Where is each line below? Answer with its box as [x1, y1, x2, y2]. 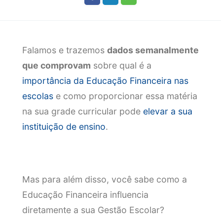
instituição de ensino [22, 121, 106, 132]
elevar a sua [143, 106, 192, 117]
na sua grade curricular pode [22, 106, 143, 117]
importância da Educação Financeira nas [22, 75, 188, 86]
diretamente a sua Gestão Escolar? [22, 205, 164, 216]
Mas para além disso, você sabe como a [22, 174, 187, 185]
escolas [22, 91, 53, 102]
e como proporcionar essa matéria [53, 91, 197, 102]
